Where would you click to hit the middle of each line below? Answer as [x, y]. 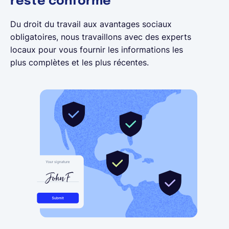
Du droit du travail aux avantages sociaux [91, 24]
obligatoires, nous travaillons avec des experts [101, 37]
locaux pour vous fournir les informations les [97, 49]
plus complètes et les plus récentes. [79, 62]
